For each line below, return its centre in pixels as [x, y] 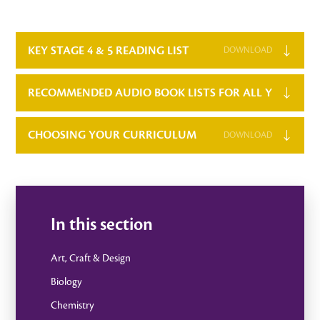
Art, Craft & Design [90, 258]
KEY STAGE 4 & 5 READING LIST [108, 50]
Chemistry [72, 306]
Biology [66, 281]
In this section [101, 225]
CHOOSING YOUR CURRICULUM [112, 135]
